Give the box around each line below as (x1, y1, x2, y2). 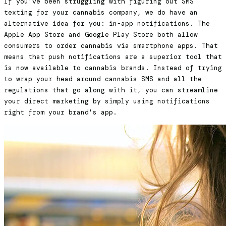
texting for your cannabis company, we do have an (4, 8, 198, 17)
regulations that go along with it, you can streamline (4, 86, 218, 95)
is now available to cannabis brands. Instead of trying (4, 64, 222, 73)
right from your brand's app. (4, 108, 117, 117)
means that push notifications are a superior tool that (4, 52, 222, 62)
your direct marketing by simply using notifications (4, 97, 210, 106)
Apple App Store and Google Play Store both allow (4, 30, 198, 39)
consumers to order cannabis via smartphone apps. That (4, 41, 218, 50)
